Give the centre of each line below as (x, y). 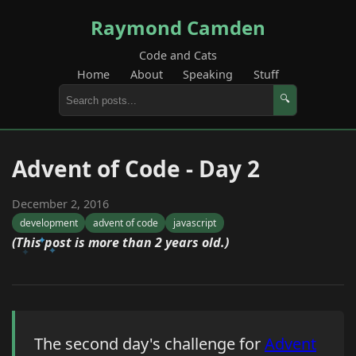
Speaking (208, 74)
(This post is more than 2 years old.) (120, 243)
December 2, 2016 (60, 204)
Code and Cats (178, 55)
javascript (194, 223)
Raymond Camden (178, 27)
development (48, 223)
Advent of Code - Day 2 (136, 168)
